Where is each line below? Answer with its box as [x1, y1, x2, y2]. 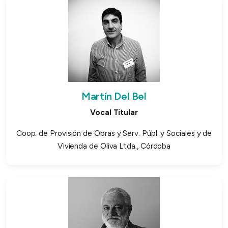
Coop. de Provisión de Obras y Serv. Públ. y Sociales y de [16, 128, 212, 138]
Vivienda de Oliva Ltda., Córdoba [57, 141, 171, 151]
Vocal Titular [90, 107, 138, 117]
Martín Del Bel [81, 90, 147, 102]
